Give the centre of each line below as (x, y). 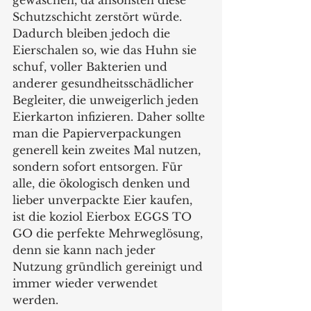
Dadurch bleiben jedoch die (93, 33)
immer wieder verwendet (87, 283)
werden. (39, 300)
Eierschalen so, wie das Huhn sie (106, 50)
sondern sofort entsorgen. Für (99, 166)
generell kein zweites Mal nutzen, (108, 150)
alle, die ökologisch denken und (103, 183)
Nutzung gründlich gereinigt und (109, 266)
